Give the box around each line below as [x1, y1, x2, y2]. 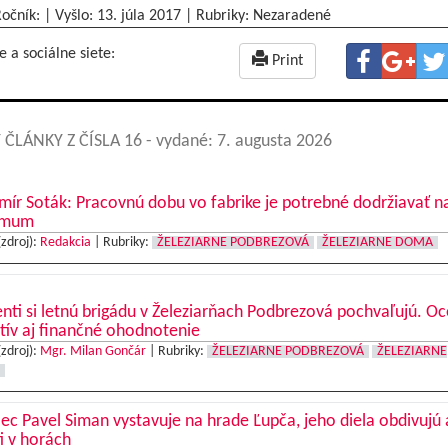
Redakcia [39, 236, 91, 249]
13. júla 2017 [96, 8, 181, 24]
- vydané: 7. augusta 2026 [145, 132, 332, 151]
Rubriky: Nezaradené [195, 8, 331, 24]
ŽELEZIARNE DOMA [321, 236, 433, 249]
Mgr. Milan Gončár [39, 345, 146, 358]
